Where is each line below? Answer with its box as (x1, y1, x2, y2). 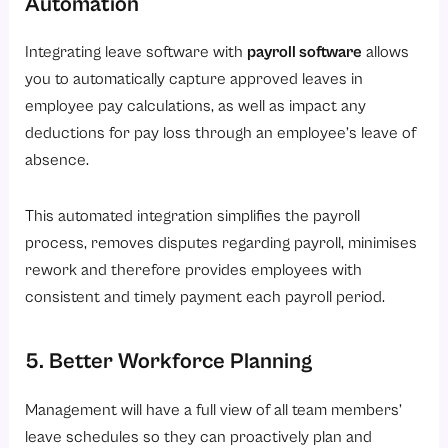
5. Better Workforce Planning (25, 348, 313, 374)
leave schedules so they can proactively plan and (25, 426, 373, 446)
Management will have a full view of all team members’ (25, 399, 403, 419)
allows (362, 42, 410, 62)
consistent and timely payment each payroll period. (25, 287, 386, 307)
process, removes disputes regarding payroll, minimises (25, 233, 418, 253)
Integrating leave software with (25, 42, 248, 62)
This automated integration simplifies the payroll (25, 206, 361, 226)
